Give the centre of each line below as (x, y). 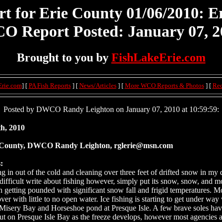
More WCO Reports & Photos (164, 86)
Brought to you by (64, 58)
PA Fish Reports (50, 86)
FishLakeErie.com (158, 58)
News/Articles (98, 86)
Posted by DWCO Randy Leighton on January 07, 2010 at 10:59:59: (111, 110)
